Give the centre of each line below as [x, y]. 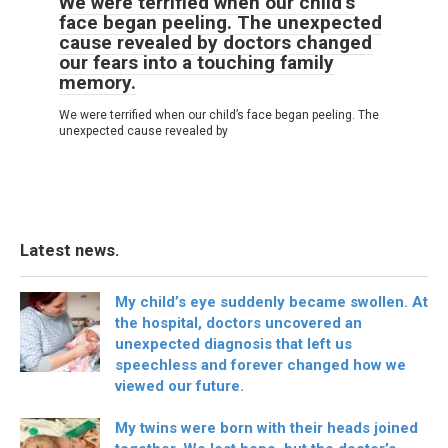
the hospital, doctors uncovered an [238, 322]
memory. [97, 82]
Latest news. [69, 250]
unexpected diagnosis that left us [233, 343]
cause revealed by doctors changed [215, 42]
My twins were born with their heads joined [266, 427]
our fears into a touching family [196, 62]
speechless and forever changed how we [260, 364]
